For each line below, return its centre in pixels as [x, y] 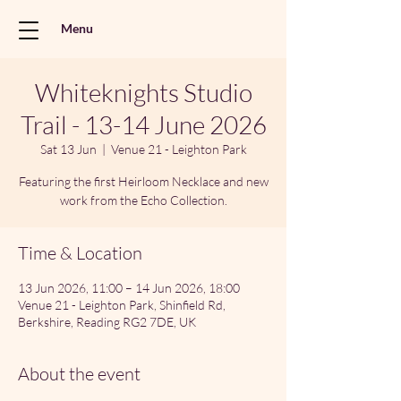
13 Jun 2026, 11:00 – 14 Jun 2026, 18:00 [129, 288]
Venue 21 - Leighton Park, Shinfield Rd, [122, 305]
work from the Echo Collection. [143, 200]
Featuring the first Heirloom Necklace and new [143, 181]
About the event [79, 374]
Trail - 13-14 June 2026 [143, 124]
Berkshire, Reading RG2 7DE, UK [107, 322]
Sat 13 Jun [68, 149]
